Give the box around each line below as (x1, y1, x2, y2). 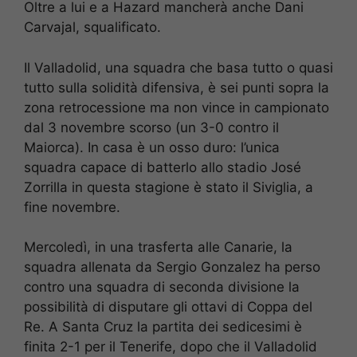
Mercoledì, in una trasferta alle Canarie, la (24, 239, 292, 256)
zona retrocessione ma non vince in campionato (24, 99, 329, 116)
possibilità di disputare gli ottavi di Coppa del (24, 299, 312, 316)
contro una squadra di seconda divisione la (24, 279, 300, 296)
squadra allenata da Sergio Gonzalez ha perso (24, 259, 320, 276)
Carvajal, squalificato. (24, 19, 161, 36)
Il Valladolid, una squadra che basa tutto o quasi (24, 59, 333, 76)
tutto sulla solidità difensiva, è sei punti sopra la (24, 79, 329, 96)
